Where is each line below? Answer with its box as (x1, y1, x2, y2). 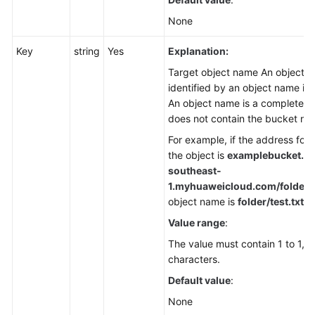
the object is (168, 149, 227, 161)
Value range (168, 217, 225, 229)
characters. (168, 253, 220, 265)
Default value (168, 274, 231, 286)
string (74, 45, 100, 57)
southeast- (168, 165, 221, 176)
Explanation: (168, 45, 229, 57)
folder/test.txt (238, 195, 304, 207)
